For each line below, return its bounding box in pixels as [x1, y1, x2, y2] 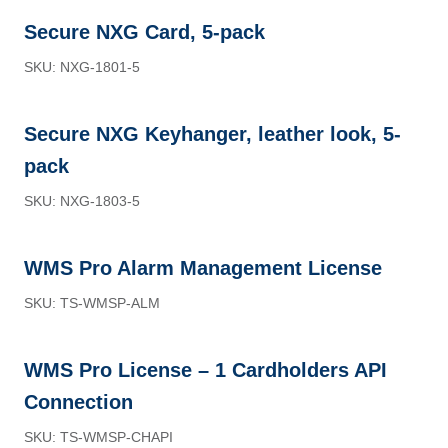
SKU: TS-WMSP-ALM [24, 295, 160, 311]
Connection [24, 391, 133, 413]
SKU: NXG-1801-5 [24, 59, 140, 75]
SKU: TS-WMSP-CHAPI [24, 429, 173, 445]
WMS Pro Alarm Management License [24, 257, 382, 279]
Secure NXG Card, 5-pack [24, 21, 265, 43]
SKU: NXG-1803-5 [24, 193, 140, 209]
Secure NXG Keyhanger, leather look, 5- [24, 123, 401, 145]
